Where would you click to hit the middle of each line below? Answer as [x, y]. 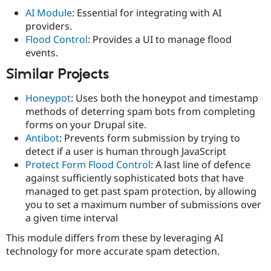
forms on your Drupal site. [86, 124]
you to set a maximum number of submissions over [143, 204]
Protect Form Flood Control [88, 164]
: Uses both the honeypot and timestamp [165, 98]
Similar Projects [57, 75]
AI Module [49, 13]
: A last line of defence [201, 164]
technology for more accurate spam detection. [113, 251]
